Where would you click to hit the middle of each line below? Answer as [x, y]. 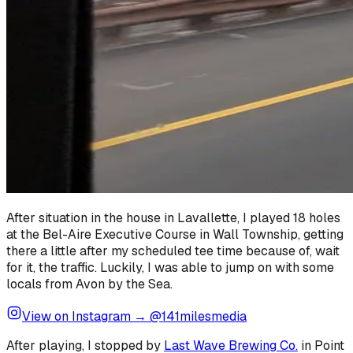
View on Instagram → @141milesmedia [134, 316]
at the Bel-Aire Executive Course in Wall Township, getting [175, 234]
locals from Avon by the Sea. [89, 284]
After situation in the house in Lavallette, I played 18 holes [173, 217]
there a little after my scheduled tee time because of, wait [173, 251]
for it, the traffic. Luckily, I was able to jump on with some [170, 267]
